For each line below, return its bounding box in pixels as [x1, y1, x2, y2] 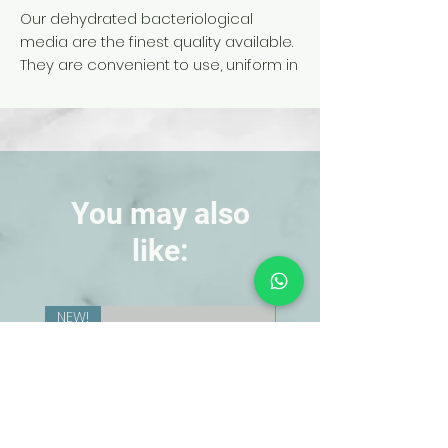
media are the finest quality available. [20, 31, 293, 53]
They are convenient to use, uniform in [20, 54, 298, 76]
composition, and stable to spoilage [20, 77, 285, 99]
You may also [70, 196, 250, 232]
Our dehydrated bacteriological [20, 8, 253, 30]
